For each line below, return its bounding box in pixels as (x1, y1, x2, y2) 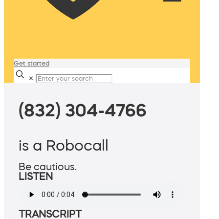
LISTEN (19, 172, 53, 182)
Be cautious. (19, 162, 77, 172)
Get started (14, 60, 49, 66)
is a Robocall (19, 138, 109, 153)
